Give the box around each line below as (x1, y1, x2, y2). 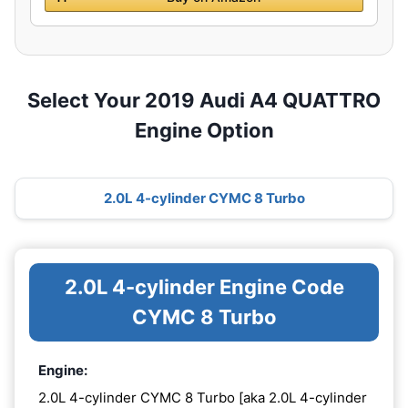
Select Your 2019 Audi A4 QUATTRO (27, 88, 381, 112)
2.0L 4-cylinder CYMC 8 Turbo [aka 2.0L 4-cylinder (38, 388, 367, 406)
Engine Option (134, 118, 274, 142)
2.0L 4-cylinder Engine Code (64, 275, 344, 300)
